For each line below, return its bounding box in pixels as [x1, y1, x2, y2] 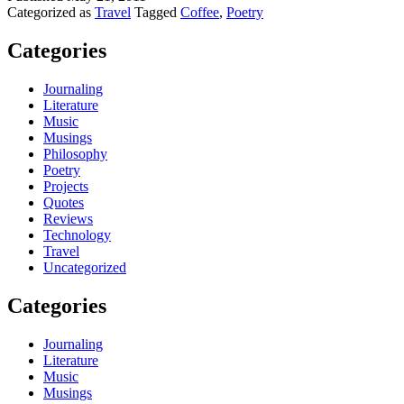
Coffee [180, 5, 219, 21]
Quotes [43, 195, 84, 211]
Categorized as [7, 5, 95, 21]
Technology [43, 227, 111, 243]
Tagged [134, 5, 180, 21]
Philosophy [43, 146, 107, 162]
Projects [43, 179, 88, 195]
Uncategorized [43, 260, 126, 276]
